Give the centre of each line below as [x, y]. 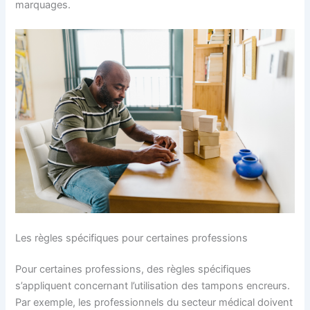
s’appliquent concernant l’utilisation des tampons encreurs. [153, 286]
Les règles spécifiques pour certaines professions [132, 238]
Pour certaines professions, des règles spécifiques [134, 270]
